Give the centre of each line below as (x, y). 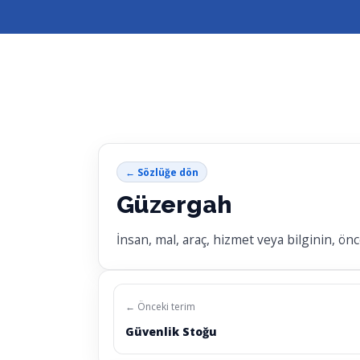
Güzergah (174, 205)
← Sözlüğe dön (162, 172)
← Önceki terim (160, 307)
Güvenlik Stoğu (171, 332)
